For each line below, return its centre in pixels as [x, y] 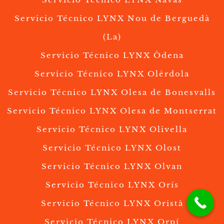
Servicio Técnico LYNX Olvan [112, 166]
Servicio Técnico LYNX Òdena [112, 55]
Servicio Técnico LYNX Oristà [112, 203]
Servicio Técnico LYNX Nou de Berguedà [112, 18]
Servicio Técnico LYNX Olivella [112, 129]
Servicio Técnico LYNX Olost [112, 148]
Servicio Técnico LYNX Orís [112, 185]
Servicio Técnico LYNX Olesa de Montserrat [112, 111]
